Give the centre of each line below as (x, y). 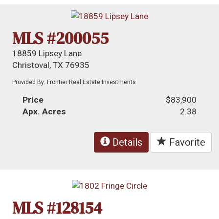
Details (126, 142)
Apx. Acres (44, 111)
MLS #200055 (61, 38)
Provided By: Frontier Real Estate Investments (74, 82)
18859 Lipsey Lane (47, 53)
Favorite (186, 142)
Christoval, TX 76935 (51, 65)
